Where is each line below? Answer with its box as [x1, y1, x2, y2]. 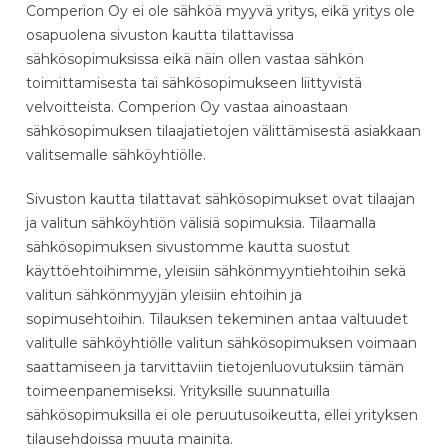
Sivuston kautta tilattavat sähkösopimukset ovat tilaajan [26, 189, 415, 208]
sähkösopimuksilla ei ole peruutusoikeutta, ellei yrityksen [26, 405, 418, 424]
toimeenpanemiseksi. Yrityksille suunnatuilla [26, 381, 330, 400]
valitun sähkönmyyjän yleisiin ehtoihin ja [26, 285, 302, 304]
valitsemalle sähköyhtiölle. [26, 145, 206, 164]
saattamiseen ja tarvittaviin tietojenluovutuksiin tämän [26, 357, 404, 376]
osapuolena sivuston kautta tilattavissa [26, 25, 294, 44]
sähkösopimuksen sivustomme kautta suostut [26, 237, 350, 256]
